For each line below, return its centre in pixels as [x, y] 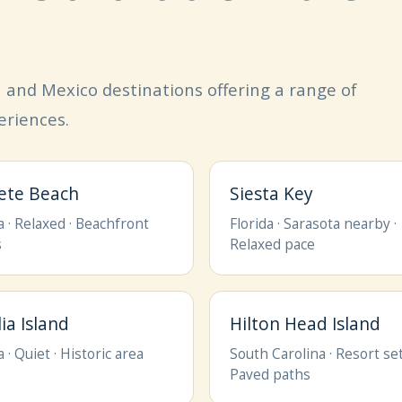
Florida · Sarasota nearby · [313, 223]
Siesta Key [271, 194]
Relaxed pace [272, 244]
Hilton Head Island [305, 324]
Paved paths [270, 374]
